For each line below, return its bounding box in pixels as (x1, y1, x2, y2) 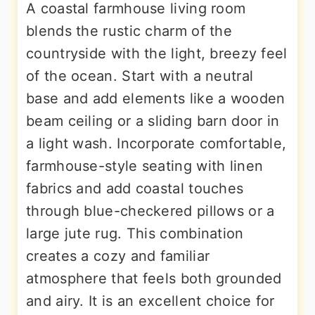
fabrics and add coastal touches (26, 180, 244, 197)
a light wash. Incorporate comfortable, (26, 135, 287, 152)
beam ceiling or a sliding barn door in (26, 112, 280, 129)
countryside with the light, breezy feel (26, 45, 288, 62)
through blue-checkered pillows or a (26, 202, 275, 219)
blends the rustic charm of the (26, 22, 233, 39)
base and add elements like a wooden (26, 90, 285, 107)
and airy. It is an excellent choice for (26, 292, 275, 309)
